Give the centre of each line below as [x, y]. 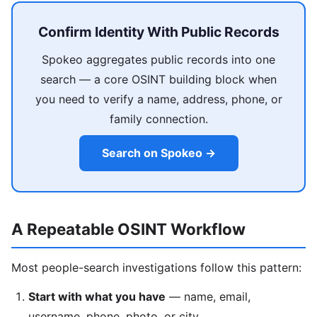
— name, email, [208, 296]
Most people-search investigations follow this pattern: [156, 267]
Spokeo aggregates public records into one [158, 59]
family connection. [158, 119]
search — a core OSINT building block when [158, 79]
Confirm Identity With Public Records [158, 31]
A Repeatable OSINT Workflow [128, 229]
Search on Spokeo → [158, 153]
